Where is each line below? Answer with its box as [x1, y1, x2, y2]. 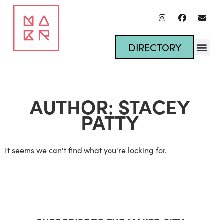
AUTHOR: [30, 92, 118, 119]
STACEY [118, 92, 190, 119]
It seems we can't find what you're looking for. [5, 145, 167, 155]
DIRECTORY [128, 40, 181, 54]
